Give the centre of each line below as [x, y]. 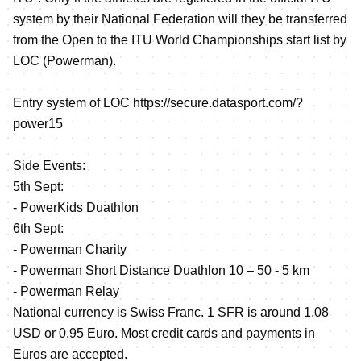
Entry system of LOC [73, 102]
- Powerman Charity [70, 249]
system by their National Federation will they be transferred [180, 19]
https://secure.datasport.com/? [218, 102]
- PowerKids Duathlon [76, 207]
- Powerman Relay [66, 291]
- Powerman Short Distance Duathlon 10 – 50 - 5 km [161, 270]
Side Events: [49, 165]
